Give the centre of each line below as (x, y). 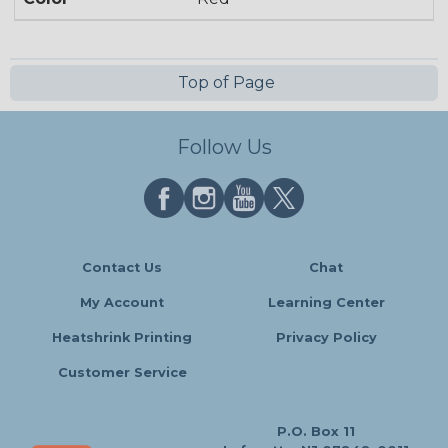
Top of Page (224, 83)
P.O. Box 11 (315, 432)
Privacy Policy (326, 338)
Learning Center (326, 303)
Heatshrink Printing (122, 338)
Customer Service (122, 373)
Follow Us (224, 147)
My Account (122, 303)
